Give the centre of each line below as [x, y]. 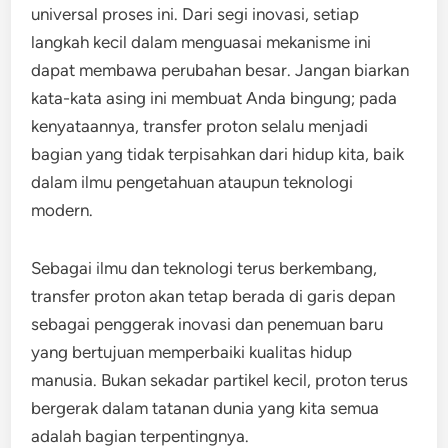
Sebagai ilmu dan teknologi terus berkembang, [204, 268]
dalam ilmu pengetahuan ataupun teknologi [192, 182]
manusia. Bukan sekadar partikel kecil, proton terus [220, 380]
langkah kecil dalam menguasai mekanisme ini [201, 42]
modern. [62, 210]
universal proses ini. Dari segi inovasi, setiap [195, 14]
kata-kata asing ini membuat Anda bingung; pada [214, 98]
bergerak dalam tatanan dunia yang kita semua [205, 408]
